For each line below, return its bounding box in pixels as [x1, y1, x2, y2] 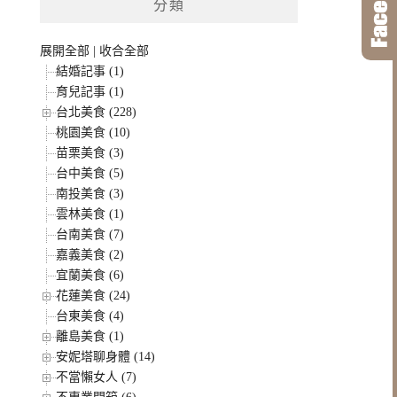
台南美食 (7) [56, 228, 125, 241]
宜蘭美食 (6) [56, 269, 125, 282]
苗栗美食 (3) [56, 146, 125, 160]
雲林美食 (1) [56, 207, 125, 221]
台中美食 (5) [56, 167, 125, 180]
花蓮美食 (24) [56, 289, 131, 302]
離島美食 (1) [56, 330, 125, 343]
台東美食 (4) [56, 309, 125, 323]
